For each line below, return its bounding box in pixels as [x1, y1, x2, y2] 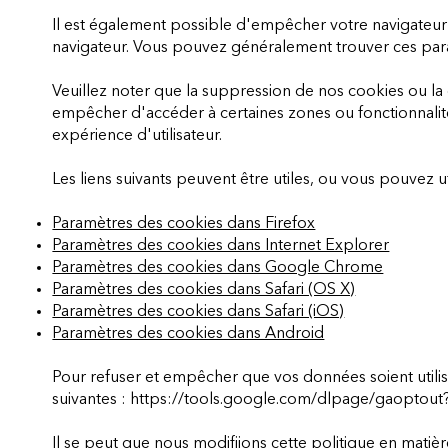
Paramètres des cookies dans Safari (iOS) [52, 303, 345, 320]
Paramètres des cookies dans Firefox [52, 215, 316, 232]
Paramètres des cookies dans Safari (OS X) [52, 281, 356, 298]
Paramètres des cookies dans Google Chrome [52, 259, 384, 276]
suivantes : [52, 391, 131, 408]
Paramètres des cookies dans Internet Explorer [52, 237, 390, 254]
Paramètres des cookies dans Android [52, 325, 325, 342]
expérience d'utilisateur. [52, 127, 223, 144]
